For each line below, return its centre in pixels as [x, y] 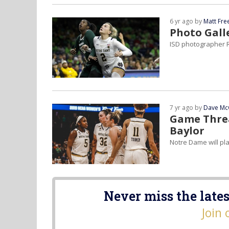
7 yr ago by [187, 108]
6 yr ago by [187, 21]
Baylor [187, 131]
